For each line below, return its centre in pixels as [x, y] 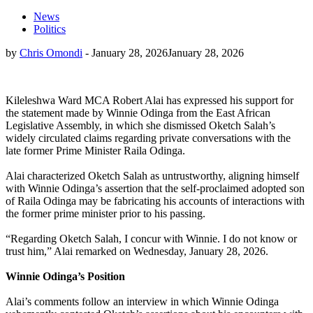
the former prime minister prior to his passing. [105, 213]
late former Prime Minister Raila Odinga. [95, 150]
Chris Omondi [51, 52]
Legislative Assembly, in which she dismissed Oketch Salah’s [140, 125]
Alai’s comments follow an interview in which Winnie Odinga [142, 301]
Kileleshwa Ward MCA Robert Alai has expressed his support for [150, 100]
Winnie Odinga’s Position [65, 276]
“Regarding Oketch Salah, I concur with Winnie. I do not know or [151, 238]
